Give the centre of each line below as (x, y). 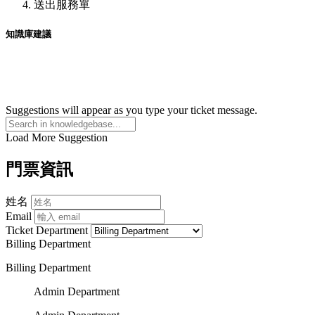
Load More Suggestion (57, 138)
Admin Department (77, 292)
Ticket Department (47, 231)
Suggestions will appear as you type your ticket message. (131, 110)
